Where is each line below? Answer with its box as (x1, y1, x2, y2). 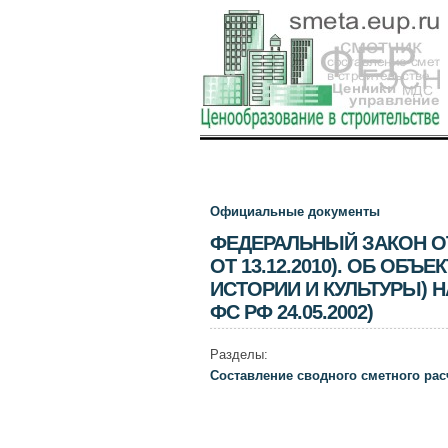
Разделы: (209, 347, 268, 362)
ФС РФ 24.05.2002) (209, 301, 373, 323)
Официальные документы (209, 204, 380, 219)
